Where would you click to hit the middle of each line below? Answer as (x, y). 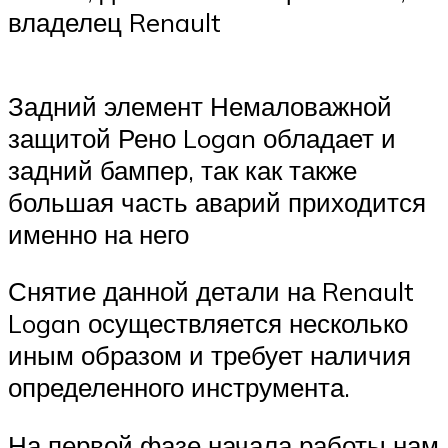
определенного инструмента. (179, 387)
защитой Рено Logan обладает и (202, 137)
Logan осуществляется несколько (208, 323)
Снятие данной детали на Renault (211, 291)
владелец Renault (114, 22)
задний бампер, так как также (182, 169)
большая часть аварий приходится (217, 201)
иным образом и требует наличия (209, 355)
